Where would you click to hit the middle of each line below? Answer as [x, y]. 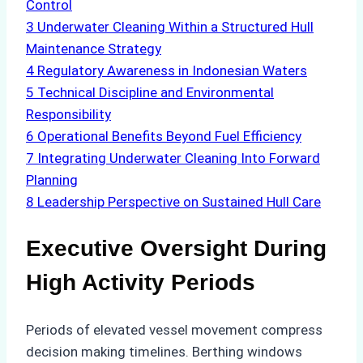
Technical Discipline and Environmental [156, 93]
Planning [52, 180]
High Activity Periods [141, 283]
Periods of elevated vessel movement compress [174, 329]
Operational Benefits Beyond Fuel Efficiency [169, 137]
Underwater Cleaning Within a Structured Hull [175, 27]
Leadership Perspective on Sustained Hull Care [179, 202]
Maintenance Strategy [94, 49]
